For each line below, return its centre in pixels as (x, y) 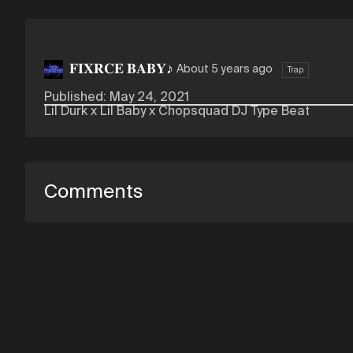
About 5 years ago (225, 69)
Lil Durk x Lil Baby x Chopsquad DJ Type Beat (177, 112)
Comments (93, 192)
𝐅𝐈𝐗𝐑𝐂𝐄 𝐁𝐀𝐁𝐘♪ (121, 69)
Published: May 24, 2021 (117, 98)
